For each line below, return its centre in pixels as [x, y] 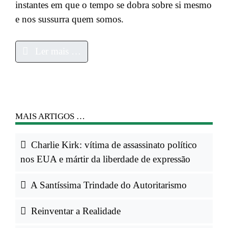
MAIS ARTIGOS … [50, 116]
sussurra [54, 19]
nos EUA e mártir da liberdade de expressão [105, 159]
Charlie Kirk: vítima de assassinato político [112, 145]
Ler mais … [57, 51]
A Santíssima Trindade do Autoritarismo [107, 185]
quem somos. [96, 19]
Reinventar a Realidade [74, 211]
